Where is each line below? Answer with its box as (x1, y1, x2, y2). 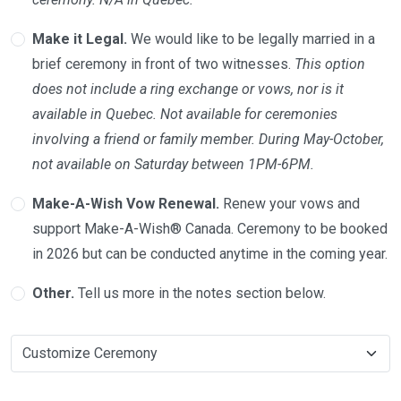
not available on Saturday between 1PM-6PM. (32, 156, 314, 173)
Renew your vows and (219, 195, 360, 212)
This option (294, 55, 365, 73)
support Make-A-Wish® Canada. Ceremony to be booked (32, 220, 388, 237)
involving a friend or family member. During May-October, (32, 131, 384, 148)
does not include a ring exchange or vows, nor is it (32, 81, 344, 98)
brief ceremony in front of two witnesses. (32, 55, 294, 73)
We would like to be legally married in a (127, 30, 375, 47)
